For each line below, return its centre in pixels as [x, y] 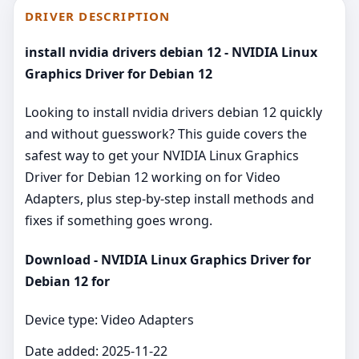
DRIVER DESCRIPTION [98, 16]
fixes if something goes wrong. [119, 221]
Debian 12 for [67, 281]
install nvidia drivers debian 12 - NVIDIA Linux [171, 52]
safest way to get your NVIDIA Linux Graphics [162, 156]
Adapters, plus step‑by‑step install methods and [169, 199]
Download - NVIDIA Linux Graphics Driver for [168, 259]
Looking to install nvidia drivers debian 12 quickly [173, 113]
